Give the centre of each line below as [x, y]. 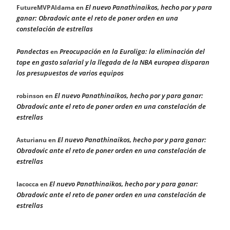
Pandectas [33, 51]
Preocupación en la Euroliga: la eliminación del [132, 51]
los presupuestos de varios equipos [70, 73]
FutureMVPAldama [45, 7]
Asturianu [32, 140]
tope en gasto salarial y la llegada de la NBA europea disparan [113, 62]
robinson [30, 95]
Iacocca [27, 184]
